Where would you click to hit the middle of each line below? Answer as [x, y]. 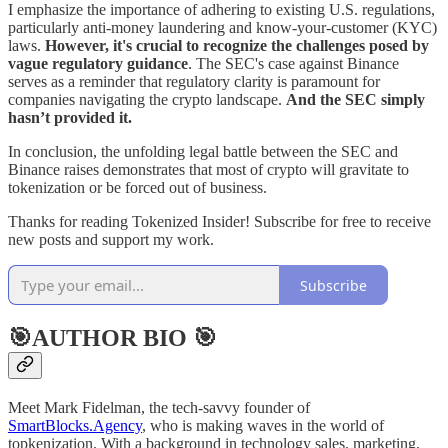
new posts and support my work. [111, 240]
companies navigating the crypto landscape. [147, 100]
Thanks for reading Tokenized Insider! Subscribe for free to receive [219, 222]
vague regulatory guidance [98, 64]
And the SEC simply [355, 100]
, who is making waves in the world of [263, 426]
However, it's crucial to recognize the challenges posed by [237, 46]
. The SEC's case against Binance [293, 64]
